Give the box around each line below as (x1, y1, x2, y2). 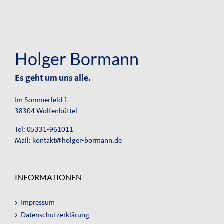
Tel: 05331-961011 (15, 125, 73, 134)
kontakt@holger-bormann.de (32, 136, 122, 145)
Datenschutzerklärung (21, 210, 89, 219)
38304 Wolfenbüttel (15, 106, 77, 115)
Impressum (21, 198, 55, 207)
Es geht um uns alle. (15, 74, 91, 83)
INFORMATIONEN (15, 172, 82, 182)
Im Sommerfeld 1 (15, 95, 68, 104)
